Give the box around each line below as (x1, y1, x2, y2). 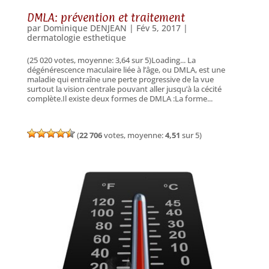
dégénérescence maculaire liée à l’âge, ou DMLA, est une (26, 64, 225, 76)
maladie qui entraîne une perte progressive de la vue (26, 74, 214, 85)
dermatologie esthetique (26, 32, 126, 44)
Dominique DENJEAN (43, 22, 127, 34)
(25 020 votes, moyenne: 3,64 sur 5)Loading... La (26, 55, 196, 66)
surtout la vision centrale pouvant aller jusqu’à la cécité (26, 83, 222, 95)
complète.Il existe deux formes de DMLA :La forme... (26, 93, 213, 104)
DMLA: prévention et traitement (26, 11, 188, 25)
